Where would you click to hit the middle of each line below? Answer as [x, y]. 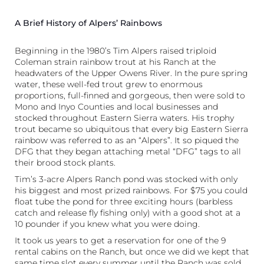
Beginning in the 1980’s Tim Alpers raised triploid [115, 50]
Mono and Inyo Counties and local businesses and [116, 106]
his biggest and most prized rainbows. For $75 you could [131, 190]
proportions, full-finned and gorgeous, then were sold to [130, 95]
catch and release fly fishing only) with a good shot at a [128, 212]
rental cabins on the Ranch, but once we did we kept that [132, 251]
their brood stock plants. [65, 162]
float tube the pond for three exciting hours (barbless [124, 201]
